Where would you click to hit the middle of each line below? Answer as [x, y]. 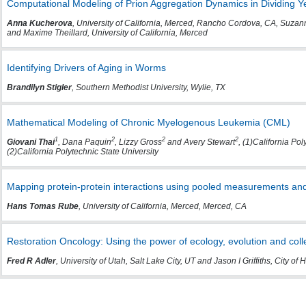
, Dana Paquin [84, 142]
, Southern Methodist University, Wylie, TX [148, 88]
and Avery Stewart [200, 142]
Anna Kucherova [39, 24]
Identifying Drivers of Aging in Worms [86, 68]
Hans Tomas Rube [42, 207]
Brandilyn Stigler [39, 88]
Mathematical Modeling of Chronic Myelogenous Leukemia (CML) [148, 123]
